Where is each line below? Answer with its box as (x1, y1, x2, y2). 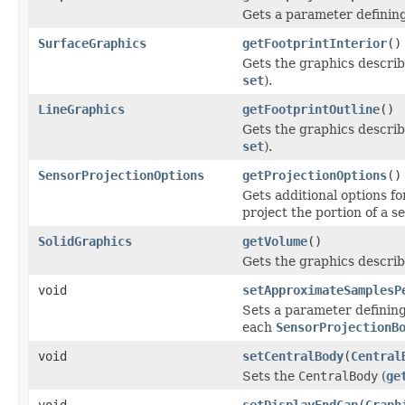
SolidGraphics (38, 233, 132, 249)
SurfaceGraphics (38, 35, 146, 51)
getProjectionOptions (242, 167, 387, 183)
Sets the (242, 368, 298, 383)
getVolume (242, 233, 307, 249)
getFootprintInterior (242, 35, 387, 51)
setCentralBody (242, 348, 344, 363)
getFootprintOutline (242, 101, 380, 117)
